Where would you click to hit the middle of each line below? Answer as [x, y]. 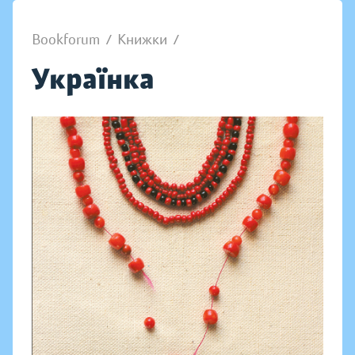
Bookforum [66, 40]
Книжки [142, 40]
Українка [93, 79]
